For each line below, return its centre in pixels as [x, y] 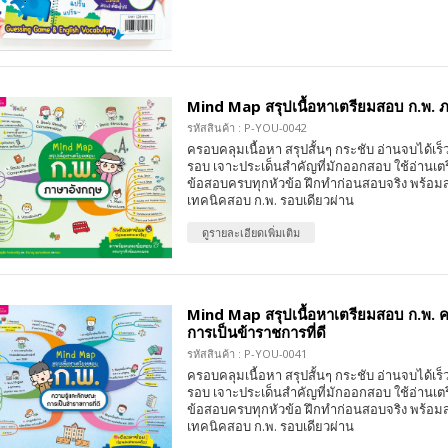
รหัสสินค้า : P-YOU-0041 [246, 354]
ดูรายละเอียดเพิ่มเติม [250, 232]
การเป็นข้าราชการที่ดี [256, 332]
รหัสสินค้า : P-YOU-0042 [246, 127]
